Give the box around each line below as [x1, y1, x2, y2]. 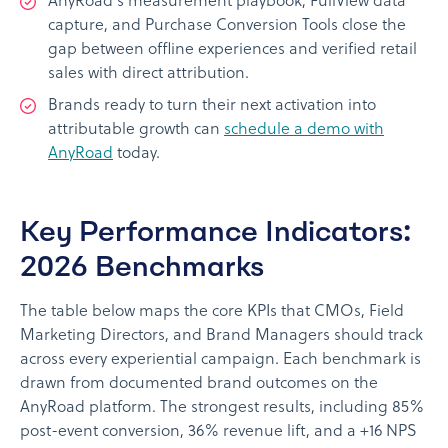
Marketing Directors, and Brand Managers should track [20, 326, 423, 345]
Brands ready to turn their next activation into [48, 96, 376, 115]
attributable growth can [48, 120, 224, 139]
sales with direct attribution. [48, 64, 249, 83]
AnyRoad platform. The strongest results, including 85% [20, 398, 424, 417]
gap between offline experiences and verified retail [48, 40, 417, 59]
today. [113, 144, 160, 163]
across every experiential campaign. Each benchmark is [20, 350, 421, 369]
